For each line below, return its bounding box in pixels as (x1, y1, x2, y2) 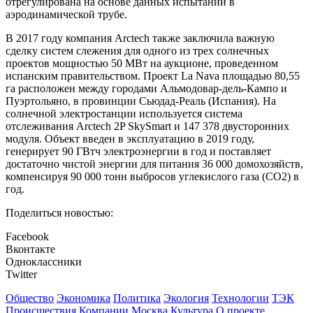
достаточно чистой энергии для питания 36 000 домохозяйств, (6, 158, 303, 170)
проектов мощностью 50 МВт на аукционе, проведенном (6, 57, 278, 70)
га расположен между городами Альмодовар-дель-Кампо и (6, 82, 287, 95)
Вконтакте (6, 243, 55, 256)
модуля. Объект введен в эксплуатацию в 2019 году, (6, 133, 254, 145)
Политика (113, 292, 161, 305)
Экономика (57, 292, 110, 305)
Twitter (6, 268, 37, 281)
